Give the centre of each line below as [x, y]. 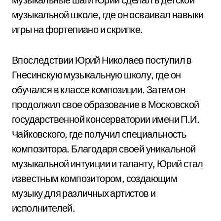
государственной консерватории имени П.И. [106, 119]
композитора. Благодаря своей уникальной [104, 149]
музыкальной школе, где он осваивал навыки [108, 15]
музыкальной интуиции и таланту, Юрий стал [108, 164]
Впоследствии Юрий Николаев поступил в [102, 60]
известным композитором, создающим [95, 178]
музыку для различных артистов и [84, 193]
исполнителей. [44, 208]
